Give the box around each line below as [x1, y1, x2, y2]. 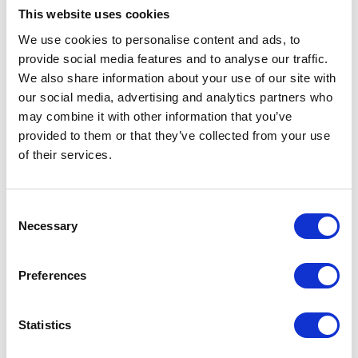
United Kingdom [148, 46, 210, 59]
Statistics [18, 317, 71, 332]
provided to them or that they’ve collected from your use [18, 128, 330, 142]
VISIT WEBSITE [137, 153, 212, 165]
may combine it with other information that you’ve [18, 109, 292, 123]
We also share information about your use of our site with [18, 70, 336, 85]
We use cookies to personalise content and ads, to [18, 32, 300, 46]
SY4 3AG [161, 31, 197, 45]
